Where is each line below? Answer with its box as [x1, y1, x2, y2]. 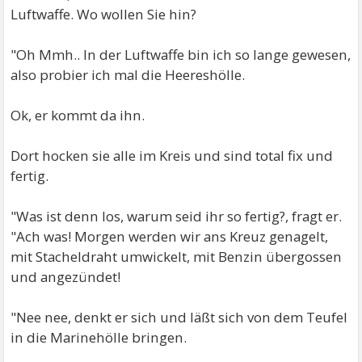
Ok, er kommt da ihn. [11, 106, 145, 125]
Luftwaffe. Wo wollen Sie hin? [11, 5, 197, 24]
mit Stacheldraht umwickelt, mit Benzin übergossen [11, 247, 343, 267]
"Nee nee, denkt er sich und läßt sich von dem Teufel [11, 308, 348, 327]
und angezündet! [11, 267, 121, 287]
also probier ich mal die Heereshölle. [11, 65, 246, 85]
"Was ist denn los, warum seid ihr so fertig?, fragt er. [11, 207, 343, 226]
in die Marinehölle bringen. [11, 328, 187, 347]
